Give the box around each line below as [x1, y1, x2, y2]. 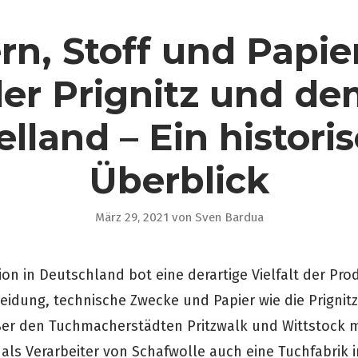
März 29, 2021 [94, 209, 169, 225]
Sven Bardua [194, 209, 264, 225]
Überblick [89, 157, 269, 202]
